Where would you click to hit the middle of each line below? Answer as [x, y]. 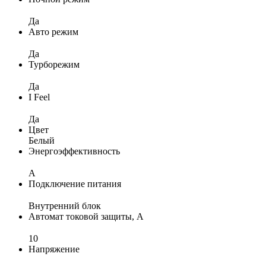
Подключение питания [75, 183]
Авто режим [53, 31]
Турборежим [54, 64]
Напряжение [54, 249]
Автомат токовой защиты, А [86, 216]
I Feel [39, 97]
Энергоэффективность [74, 151]
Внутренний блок [65, 205]
